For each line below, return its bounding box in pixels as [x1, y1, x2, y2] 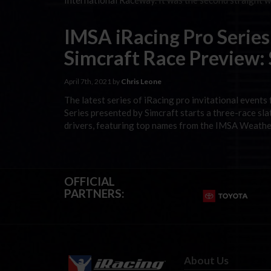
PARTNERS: [64, 186, 125, 200]
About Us [184, 254, 229, 267]
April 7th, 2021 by [64, 77, 121, 86]
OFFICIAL [64, 174, 115, 188]
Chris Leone [121, 77, 162, 86]
